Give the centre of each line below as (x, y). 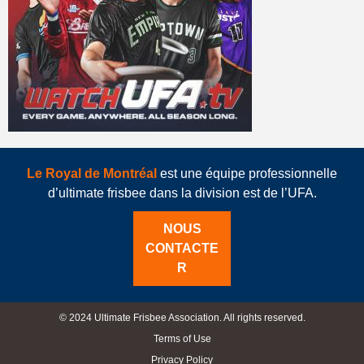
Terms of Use (182, 338)
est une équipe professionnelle (247, 173)
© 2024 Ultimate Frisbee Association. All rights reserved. (182, 317)
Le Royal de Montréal (92, 173)
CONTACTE (182, 248)
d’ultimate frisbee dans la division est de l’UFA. (182, 193)
